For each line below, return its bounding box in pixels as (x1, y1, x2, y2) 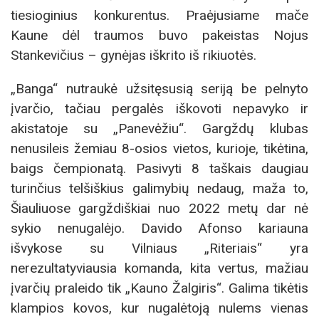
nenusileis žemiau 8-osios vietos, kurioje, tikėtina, (11, 140, 308, 157)
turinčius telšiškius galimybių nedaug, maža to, (11, 180, 308, 197)
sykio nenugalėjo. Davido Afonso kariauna (11, 220, 308, 237)
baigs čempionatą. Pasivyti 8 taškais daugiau (11, 160, 308, 177)
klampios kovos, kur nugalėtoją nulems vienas (11, 300, 308, 317)
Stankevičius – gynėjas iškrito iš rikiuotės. (11, 47, 256, 64)
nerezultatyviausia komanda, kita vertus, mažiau (11, 260, 308, 277)
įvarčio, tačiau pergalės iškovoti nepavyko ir (11, 100, 308, 117)
